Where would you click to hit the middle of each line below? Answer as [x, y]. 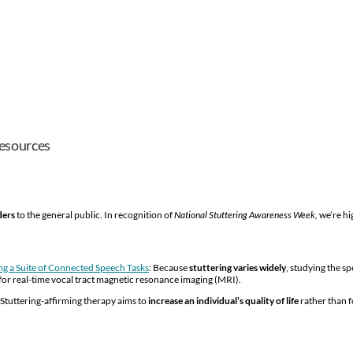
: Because [169, 267]
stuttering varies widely [238, 267]
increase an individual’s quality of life [223, 300]
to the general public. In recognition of [95, 214]
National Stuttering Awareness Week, [247, 214]
